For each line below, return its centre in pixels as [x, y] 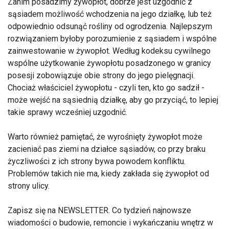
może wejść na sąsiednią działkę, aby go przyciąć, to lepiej [113, 100]
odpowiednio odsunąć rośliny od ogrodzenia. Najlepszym [110, 27]
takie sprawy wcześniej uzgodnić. [67, 112]
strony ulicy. [29, 186]
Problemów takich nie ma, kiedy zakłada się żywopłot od [108, 174]
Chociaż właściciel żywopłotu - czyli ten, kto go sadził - [106, 88]
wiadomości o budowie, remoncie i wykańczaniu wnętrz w [110, 223]
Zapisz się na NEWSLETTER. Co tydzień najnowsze [99, 211]
